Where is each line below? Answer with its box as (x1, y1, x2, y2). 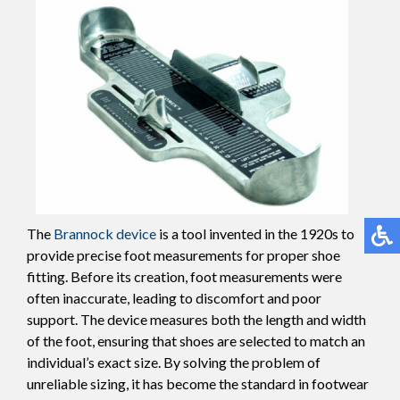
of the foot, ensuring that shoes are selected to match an (27, 331, 365, 349)
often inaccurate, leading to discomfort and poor (27, 288, 321, 306)
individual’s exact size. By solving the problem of (27, 353, 321, 371)
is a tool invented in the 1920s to (156, 224, 354, 242)
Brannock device (54, 224, 156, 242)
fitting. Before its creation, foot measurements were (27, 267, 342, 285)
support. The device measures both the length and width (27, 310, 366, 328)
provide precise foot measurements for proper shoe (27, 246, 340, 263)
